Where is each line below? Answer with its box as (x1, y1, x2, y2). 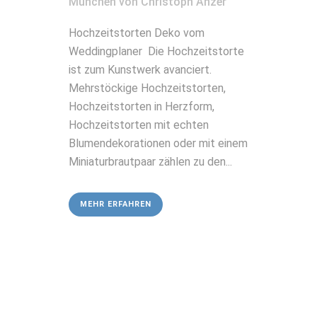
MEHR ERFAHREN (80, 199, 151, 209)
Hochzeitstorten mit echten (69, 117, 209, 132)
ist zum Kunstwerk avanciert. (69, 62, 212, 76)
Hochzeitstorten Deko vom (69, 25, 204, 40)
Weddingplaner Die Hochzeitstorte (69, 44, 244, 58)
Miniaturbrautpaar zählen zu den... (69, 154, 232, 168)
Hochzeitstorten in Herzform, (69, 99, 214, 113)
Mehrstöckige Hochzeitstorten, (69, 81, 226, 95)
